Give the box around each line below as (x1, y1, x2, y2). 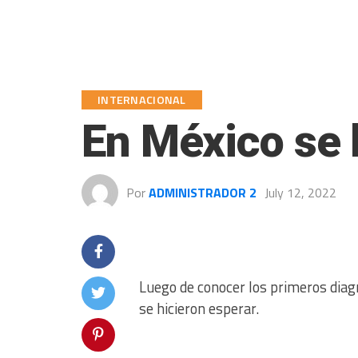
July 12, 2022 (265, 183, 336, 202)
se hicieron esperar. (139, 297, 259, 320)
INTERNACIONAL (97, 91, 186, 109)
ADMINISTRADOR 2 (149, 183, 257, 202)
